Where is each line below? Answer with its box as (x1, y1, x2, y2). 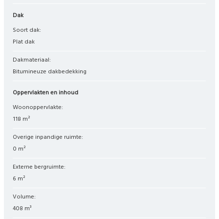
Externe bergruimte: (16, 162, 66, 172)
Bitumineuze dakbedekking (16, 66, 87, 77)
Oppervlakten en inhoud (17, 88, 79, 98)
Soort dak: (16, 25, 42, 35)
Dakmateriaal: (17, 55, 51, 65)
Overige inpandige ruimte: (17, 132, 84, 142)
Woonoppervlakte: (18, 102, 64, 112)
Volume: (17, 192, 36, 202)
